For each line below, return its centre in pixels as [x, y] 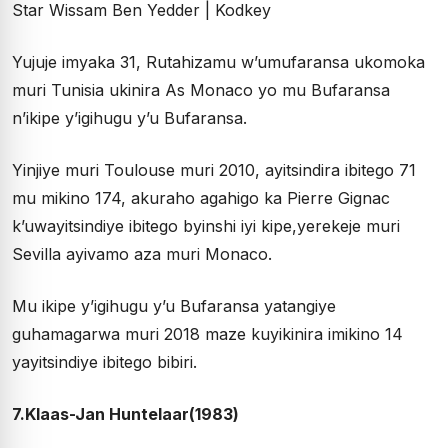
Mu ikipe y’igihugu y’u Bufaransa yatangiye [174, 306]
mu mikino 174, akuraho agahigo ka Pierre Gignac [201, 198]
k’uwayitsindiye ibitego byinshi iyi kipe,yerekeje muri [206, 226]
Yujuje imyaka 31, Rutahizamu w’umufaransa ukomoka [218, 62]
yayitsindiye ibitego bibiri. [104, 362]
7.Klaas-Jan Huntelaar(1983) [125, 414]
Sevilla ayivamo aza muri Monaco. [142, 254]
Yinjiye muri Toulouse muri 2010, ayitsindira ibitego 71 [214, 170]
